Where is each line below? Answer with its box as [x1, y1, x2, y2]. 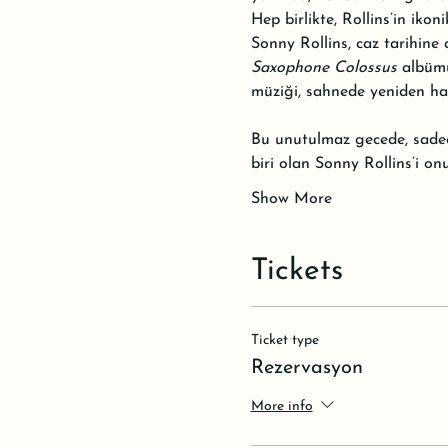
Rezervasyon [250, 358, 363, 378]
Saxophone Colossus [250, 60, 397, 76]
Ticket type [250, 333, 319, 348]
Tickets [250, 256, 343, 287]
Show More [250, 191, 332, 207]
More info [250, 399, 313, 415]
